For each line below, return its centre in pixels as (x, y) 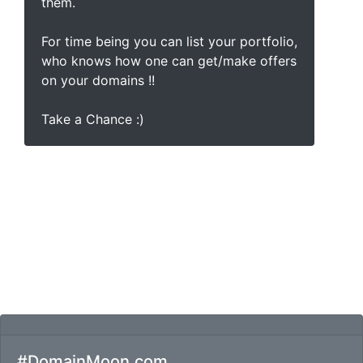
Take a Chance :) (93, 119)
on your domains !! (98, 80)
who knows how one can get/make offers (169, 61)
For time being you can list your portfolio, (169, 41)
